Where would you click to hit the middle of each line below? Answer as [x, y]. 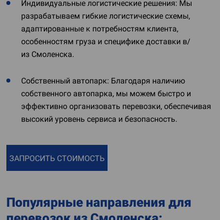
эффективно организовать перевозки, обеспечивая [116, 106]
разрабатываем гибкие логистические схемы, [106, 16]
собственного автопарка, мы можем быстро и [106, 94]
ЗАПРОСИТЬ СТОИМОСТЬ [57, 158]
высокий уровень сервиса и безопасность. [99, 119]
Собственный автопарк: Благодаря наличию [103, 81]
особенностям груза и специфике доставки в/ [106, 41]
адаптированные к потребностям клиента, [100, 29]
